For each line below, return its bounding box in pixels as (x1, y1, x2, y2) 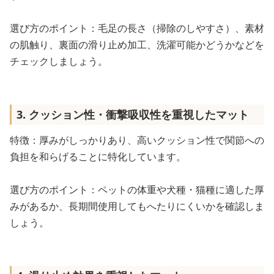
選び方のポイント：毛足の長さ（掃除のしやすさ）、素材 (10, 21, 264, 35)
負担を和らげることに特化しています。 (10, 149, 186, 163)
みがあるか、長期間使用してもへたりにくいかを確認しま (10, 199, 264, 213)
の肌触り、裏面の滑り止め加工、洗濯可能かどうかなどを (10, 37, 264, 51)
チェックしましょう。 (10, 54, 108, 68)
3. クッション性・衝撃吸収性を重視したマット (17, 106, 249, 122)
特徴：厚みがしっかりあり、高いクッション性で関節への (10, 133, 264, 147)
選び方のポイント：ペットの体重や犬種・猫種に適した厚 (10, 182, 264, 196)
